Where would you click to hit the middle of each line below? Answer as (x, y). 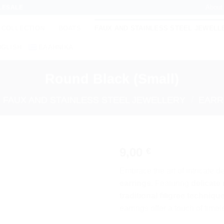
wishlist (86, 178)
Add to (86, 169)
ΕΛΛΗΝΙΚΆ (56, 47)
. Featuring (171, 183)
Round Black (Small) (112, 79)
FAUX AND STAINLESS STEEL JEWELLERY (94, 99)
